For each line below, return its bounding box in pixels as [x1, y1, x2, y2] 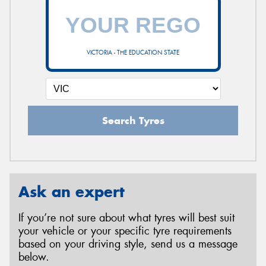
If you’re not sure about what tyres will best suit [18, 211, 235, 226]
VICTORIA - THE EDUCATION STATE [87, 48, 179, 56]
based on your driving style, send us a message [18, 237, 237, 252]
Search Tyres [102, 113, 164, 127]
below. [18, 250, 49, 265]
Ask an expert [18, 182, 125, 201]
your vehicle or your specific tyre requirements [18, 224, 232, 239]
